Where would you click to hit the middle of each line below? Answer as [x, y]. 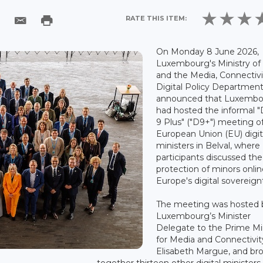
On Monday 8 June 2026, [208, 51]
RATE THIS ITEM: [156, 18]
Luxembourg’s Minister [204, 216]
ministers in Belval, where [208, 145]
